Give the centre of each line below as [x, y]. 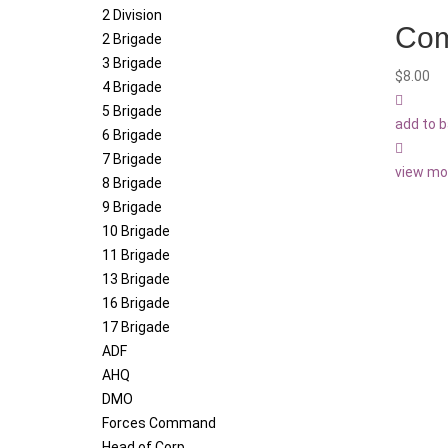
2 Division [132, 15]
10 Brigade [136, 231]
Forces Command [159, 423]
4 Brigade [132, 87]
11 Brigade [136, 255]
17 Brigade [136, 327]
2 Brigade [132, 39]
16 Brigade [136, 303]
